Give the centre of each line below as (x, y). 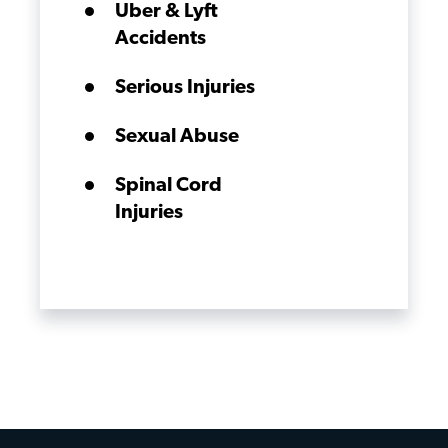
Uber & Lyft (166, 12)
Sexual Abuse (177, 137)
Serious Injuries (185, 88)
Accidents (160, 39)
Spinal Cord (168, 186)
